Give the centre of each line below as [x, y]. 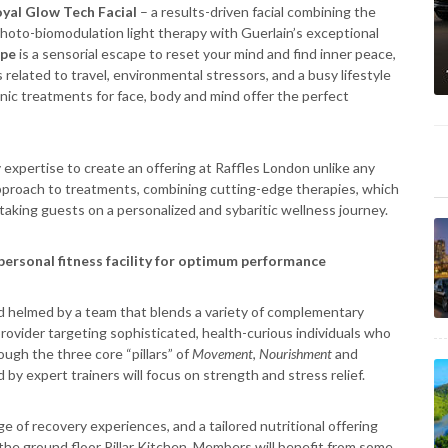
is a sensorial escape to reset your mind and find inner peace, [207, 53]
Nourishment [297, 353]
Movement [222, 353]
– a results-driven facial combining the [258, 11]
